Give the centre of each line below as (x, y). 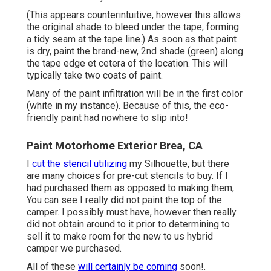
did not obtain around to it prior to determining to (128, 224)
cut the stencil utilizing (80, 163)
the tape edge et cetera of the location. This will (127, 63)
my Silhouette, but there (178, 163)
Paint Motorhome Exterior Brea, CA (115, 145)
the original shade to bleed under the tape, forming (133, 27)
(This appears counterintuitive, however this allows (134, 15)
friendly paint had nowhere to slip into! (107, 117)
